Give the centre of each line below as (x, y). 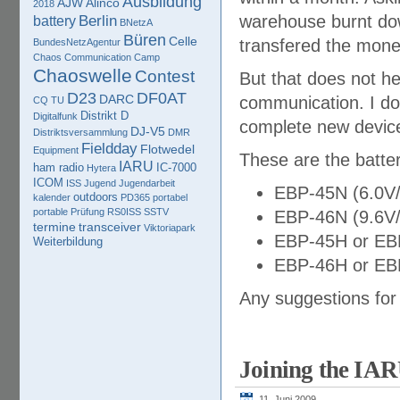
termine (54, 227)
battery (54, 21)
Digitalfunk (55, 116)
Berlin (98, 21)
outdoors (96, 197)
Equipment (56, 150)
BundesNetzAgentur (77, 42)
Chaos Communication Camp (96, 57)
